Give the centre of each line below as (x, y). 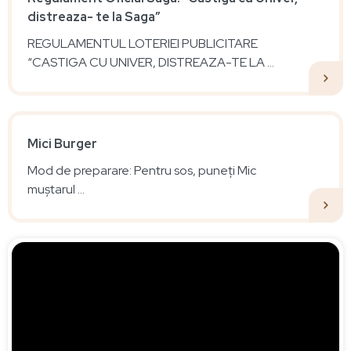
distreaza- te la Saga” (94, 16)
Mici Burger (62, 143)
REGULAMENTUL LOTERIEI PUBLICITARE (143, 43)
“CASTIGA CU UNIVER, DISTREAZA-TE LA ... (151, 62)
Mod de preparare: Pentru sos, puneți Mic (142, 170)
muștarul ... (56, 189)
